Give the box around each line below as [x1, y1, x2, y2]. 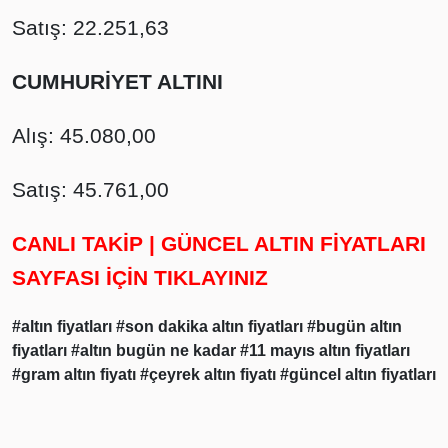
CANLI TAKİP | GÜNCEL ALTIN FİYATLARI [12, 232, 426, 255]
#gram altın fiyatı [12, 366, 140, 383]
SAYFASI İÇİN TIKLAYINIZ [12, 266, 268, 289]
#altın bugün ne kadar [71, 342, 240, 359]
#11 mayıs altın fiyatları [240, 342, 410, 359]
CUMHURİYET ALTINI [12, 70, 223, 93]
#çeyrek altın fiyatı [140, 366, 280, 383]
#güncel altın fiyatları [280, 366, 436, 383]
